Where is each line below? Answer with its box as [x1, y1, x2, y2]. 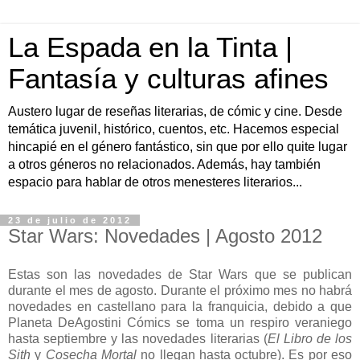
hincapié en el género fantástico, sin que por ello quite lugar [8, 140, 347, 153]
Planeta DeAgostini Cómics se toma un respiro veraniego [8, 315, 352, 329]
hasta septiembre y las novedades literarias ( [8, 331, 268, 346]
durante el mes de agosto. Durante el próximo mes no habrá [8, 283, 352, 297]
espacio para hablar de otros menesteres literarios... [8, 175, 302, 189]
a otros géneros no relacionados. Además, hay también [8, 157, 321, 171]
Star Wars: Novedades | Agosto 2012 [8, 225, 322, 247]
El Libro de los [267, 331, 353, 346]
